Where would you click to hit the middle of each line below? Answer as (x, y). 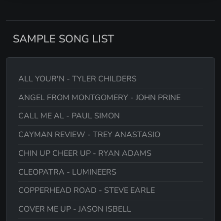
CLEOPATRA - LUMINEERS (67, 172)
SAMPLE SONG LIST (62, 39)
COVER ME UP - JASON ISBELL (75, 209)
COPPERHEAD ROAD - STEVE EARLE (87, 191)
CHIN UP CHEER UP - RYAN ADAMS (85, 153)
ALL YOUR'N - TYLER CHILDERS (77, 79)
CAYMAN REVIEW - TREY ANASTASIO (89, 135)
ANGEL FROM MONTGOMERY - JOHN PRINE (99, 97)
